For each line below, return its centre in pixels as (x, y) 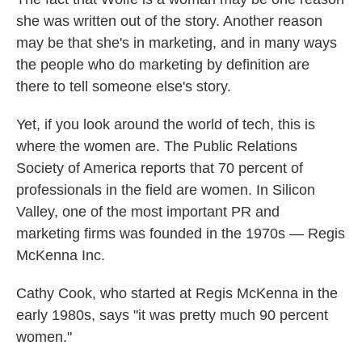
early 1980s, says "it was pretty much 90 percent (172, 315)
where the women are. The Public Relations (157, 146)
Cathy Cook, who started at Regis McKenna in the (177, 293)
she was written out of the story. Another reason (169, 21)
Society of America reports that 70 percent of (160, 168)
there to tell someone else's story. (124, 86)
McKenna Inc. (61, 255)
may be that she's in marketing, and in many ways (177, 43)
